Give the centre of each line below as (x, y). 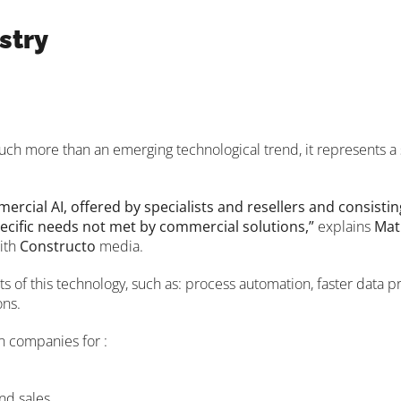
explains (344, 226)
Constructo (58, 246)
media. (119, 246)
